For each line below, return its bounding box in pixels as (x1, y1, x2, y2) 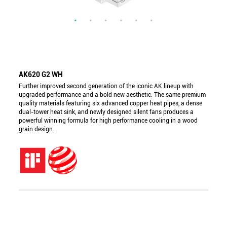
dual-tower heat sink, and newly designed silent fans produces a (19, 108, 194, 116)
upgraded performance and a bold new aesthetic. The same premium (19, 91, 206, 98)
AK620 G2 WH (19, 70, 63, 79)
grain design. (19, 126, 55, 133)
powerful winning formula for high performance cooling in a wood (19, 117, 198, 124)
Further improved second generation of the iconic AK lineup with (19, 83, 194, 90)
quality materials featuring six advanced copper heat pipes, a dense (19, 100, 203, 107)
